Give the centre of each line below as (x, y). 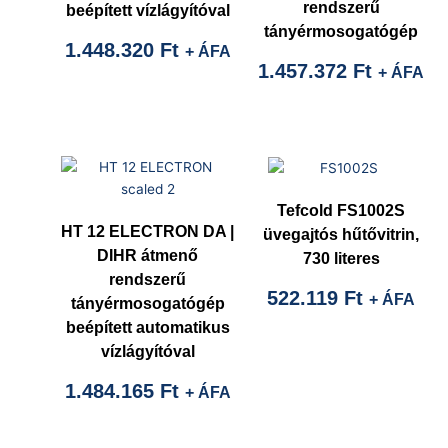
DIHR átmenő (148, 255)
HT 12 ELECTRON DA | (148, 231)
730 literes (341, 258)
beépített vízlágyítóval (147, 11)
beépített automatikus (147, 327)
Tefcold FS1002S (341, 210)
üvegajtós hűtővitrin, (341, 234)
